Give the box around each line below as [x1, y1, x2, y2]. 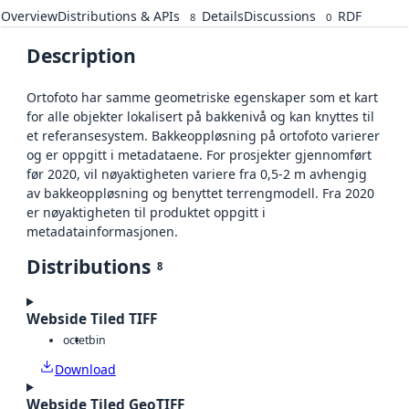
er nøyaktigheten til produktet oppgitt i [26, 204, 266, 222]
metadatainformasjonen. [26, 223, 178, 241]
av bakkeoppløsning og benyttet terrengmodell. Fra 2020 [26, 184, 374, 203]
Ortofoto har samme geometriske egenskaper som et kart [26, 89, 378, 107]
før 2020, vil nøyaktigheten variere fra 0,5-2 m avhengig [26, 165, 367, 184]
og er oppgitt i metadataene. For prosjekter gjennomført [26, 146, 372, 164]
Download [54, 361, 116, 379]
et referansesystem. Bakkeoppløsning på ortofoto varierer [26, 127, 380, 145]
